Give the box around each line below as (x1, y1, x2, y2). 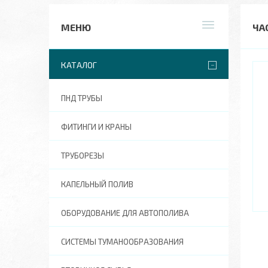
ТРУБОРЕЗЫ (61, 151, 104, 160)
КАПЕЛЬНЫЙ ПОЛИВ (61, 179, 133, 189)
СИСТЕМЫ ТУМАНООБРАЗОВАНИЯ (61, 237, 184, 246)
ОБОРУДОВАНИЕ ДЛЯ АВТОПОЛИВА (61, 208, 189, 218)
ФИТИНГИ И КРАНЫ (61, 122, 132, 132)
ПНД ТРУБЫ (61, 93, 102, 103)
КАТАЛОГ (61, 60, 97, 70)
